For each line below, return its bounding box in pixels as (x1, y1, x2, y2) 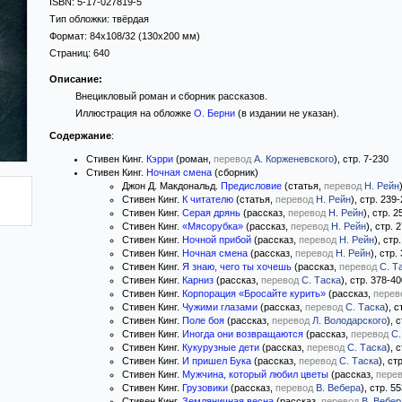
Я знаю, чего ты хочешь (182, 261, 292, 272)
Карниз (182, 275, 214, 285)
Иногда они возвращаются (182, 328, 303, 339)
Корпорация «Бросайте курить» (182, 288, 326, 299)
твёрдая (112, 13, 149, 24)
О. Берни (193, 108, 235, 118)
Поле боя (182, 315, 224, 326)
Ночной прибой (182, 234, 251, 245)
